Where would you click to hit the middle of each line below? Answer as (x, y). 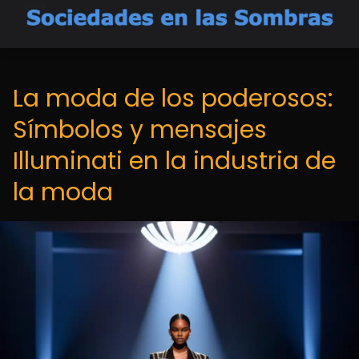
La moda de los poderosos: (173, 99)
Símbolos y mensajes (140, 130)
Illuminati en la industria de (174, 161)
